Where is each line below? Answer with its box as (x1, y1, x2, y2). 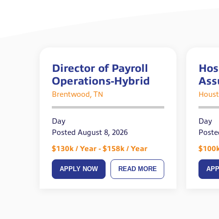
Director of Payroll (51, 62, 148, 75)
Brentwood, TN (51, 90, 103, 99)
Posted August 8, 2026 (51, 129, 128, 137)
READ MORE (118, 165, 157, 173)
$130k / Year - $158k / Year (51, 145, 148, 153)
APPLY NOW (59, 165, 98, 173)
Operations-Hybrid (51, 75, 150, 88)
